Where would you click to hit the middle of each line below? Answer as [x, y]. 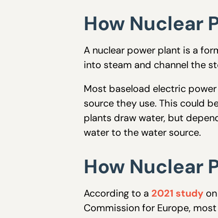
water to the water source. [144, 133]
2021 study [177, 193]
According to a [118, 193]
